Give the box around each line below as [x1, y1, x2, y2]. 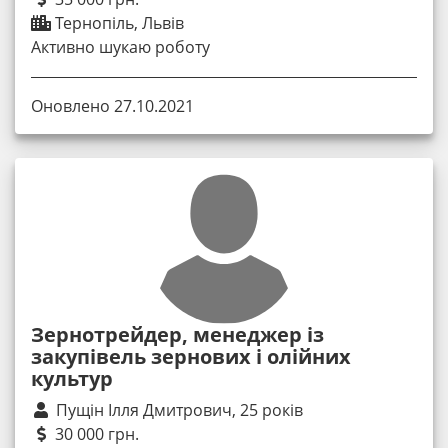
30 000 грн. [51, 423, 139, 446]
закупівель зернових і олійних [31, 343, 351, 371]
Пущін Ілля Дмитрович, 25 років [56, 399, 303, 422]
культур [31, 365, 113, 393]
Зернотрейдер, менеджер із [31, 321, 324, 349]
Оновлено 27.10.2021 [31, 95, 194, 118]
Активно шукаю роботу [31, 35, 210, 58]
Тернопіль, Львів [51, 11, 184, 34]
